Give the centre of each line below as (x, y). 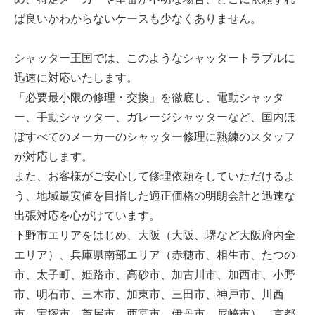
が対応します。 (53, 156)
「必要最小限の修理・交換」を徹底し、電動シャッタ (149, 97)
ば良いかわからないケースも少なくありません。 (138, 18)
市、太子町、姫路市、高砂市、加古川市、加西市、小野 (155, 274)
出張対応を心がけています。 (87, 215)
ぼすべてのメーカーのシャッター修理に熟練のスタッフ (155, 136)
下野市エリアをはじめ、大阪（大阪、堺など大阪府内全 (155, 234)
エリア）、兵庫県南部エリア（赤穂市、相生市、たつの (155, 254)
